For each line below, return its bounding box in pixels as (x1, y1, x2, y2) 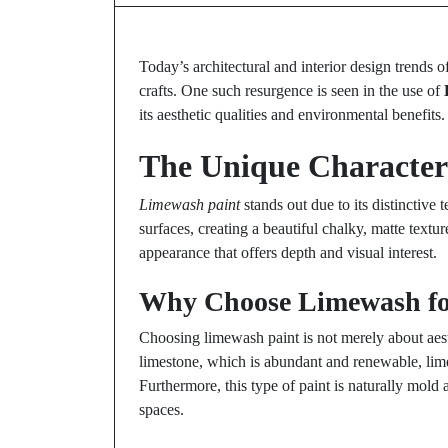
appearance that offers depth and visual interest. (139, 244, 437, 261)
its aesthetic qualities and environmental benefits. (139, 106, 445, 123)
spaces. (139, 401, 184, 418)
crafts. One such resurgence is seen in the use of (139, 82, 444, 99)
